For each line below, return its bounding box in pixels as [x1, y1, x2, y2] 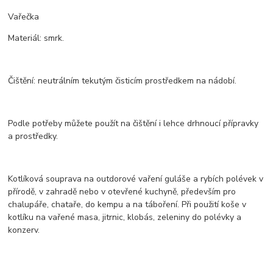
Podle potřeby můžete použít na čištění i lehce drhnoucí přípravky [8, 117, 259, 129]
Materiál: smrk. [8, 32, 65, 44]
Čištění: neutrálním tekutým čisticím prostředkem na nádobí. [8, 74, 237, 87]
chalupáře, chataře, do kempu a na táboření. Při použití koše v [8, 198, 247, 210]
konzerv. [8, 224, 40, 236]
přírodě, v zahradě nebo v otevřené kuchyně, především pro [8, 185, 236, 197]
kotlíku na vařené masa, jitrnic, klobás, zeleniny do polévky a [8, 211, 242, 223]
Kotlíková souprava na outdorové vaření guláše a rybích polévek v [8, 172, 264, 185]
